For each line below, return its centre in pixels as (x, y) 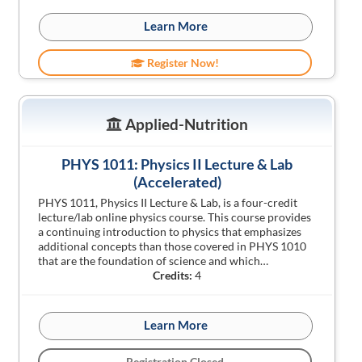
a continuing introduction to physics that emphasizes (170, 232)
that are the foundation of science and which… (154, 261)
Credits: (173, 275)
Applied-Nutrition (185, 124)
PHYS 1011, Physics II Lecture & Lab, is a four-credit (168, 202)
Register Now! (182, 63)
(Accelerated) (177, 182)
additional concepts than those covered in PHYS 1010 (173, 246)
